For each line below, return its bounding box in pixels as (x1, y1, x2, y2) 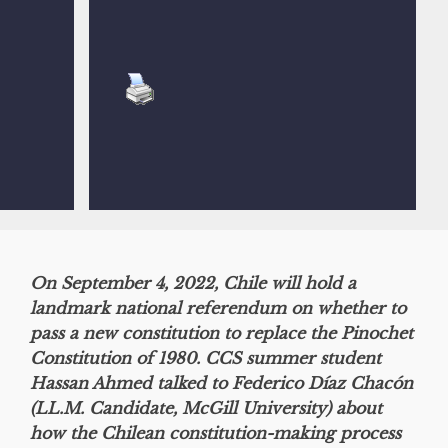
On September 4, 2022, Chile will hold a (30, 272, 356, 293)
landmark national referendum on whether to (30, 297, 406, 318)
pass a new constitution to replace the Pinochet (30, 322, 413, 343)
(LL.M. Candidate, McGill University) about (30, 397, 382, 418)
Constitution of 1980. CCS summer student (30, 347, 381, 368)
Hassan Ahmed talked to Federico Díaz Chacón (30, 372, 413, 393)
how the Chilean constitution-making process (30, 422, 401, 443)
